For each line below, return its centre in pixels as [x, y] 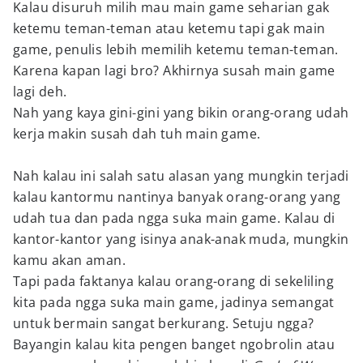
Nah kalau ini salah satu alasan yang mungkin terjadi [181, 176]
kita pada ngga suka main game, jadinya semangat [174, 302]
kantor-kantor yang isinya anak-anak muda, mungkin [181, 239]
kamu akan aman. [69, 260]
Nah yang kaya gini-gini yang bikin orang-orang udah [181, 113]
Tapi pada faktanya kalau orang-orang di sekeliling [173, 281]
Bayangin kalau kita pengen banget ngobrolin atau [174, 344]
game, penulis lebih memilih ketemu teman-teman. [176, 49]
